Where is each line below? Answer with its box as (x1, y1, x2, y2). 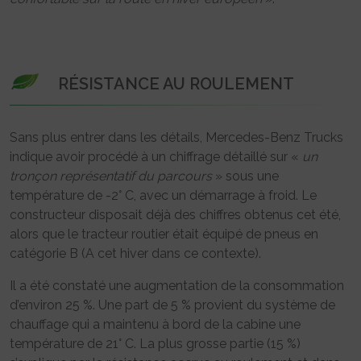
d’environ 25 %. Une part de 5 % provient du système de (10, 297, 335, 313)
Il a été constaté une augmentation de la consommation (10, 277, 344, 293)
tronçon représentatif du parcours (10, 168, 212, 184)
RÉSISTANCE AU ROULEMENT (58, 73, 294, 93)
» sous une (212, 168, 279, 184)
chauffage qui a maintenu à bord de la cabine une (10, 316, 301, 332)
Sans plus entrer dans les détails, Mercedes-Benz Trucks (10, 129, 343, 145)
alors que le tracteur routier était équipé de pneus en (10, 226, 318, 242)
